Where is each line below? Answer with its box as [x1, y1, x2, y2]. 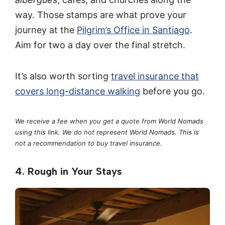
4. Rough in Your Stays [15, 165, 122, 177]
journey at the [15, 25, 77, 36]
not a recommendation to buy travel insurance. [15, 139, 162, 147]
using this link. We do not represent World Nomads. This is [15, 128, 199, 136]
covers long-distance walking [15, 86, 140, 97]
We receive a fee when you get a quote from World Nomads [15, 117, 203, 125]
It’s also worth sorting [15, 71, 111, 82]
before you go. [140, 86, 205, 97]
